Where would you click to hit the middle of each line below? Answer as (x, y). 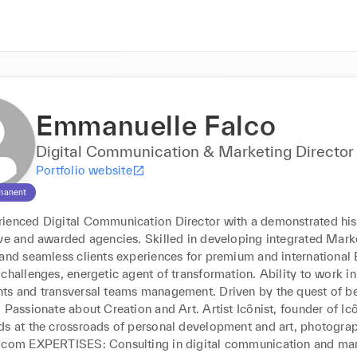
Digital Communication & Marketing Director (195, 151)
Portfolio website (84, 170)
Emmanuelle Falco (156, 126)
